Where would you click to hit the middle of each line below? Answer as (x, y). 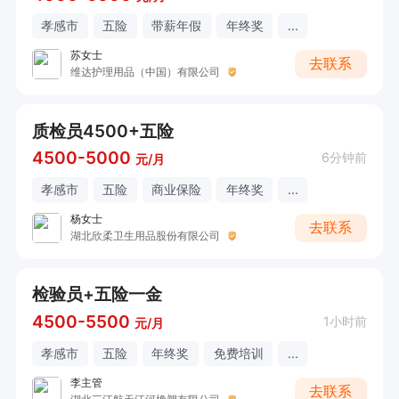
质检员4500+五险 (102, 130)
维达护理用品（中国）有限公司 (145, 72)
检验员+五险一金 (97, 294)
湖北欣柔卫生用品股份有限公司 (145, 236)
